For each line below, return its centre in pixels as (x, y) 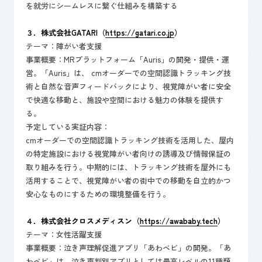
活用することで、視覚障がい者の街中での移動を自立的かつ (128, 180)
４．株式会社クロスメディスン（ (82, 221)
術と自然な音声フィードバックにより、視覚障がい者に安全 (128, 86)
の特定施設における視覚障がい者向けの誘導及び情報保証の (128, 154)
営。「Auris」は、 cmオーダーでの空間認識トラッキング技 (128, 73)
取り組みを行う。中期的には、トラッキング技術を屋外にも (128, 167)
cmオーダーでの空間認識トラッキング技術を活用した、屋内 (130, 140)
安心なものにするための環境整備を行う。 (98, 194)
